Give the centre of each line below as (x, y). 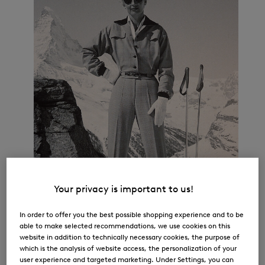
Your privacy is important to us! (124, 189)
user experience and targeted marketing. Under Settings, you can (127, 259)
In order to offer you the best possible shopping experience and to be (132, 214)
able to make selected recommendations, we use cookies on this (125, 225)
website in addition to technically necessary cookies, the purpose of (130, 237)
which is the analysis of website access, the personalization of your (128, 248)
